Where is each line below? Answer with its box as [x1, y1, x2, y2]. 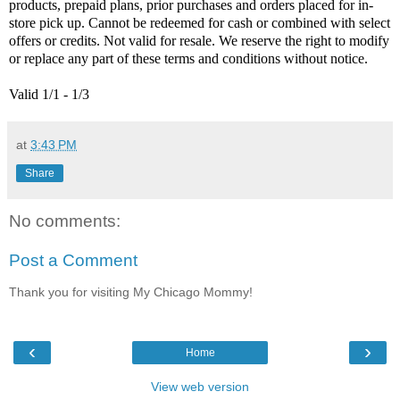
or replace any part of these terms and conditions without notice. [9, 51, 368, 67]
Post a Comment [9, 250, 137, 270]
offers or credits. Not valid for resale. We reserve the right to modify [9, 33, 389, 49]
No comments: [9, 212, 121, 231]
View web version [151, 379, 249, 394]
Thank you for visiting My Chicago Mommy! [9, 285, 253, 300]
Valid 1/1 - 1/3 [9, 87, 89, 103]
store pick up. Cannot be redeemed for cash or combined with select [9, 15, 390, 31]
